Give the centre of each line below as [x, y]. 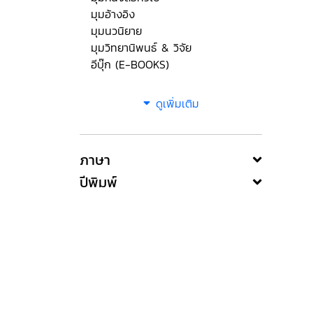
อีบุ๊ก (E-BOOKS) [130, 64]
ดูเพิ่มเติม [177, 103]
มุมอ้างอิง [113, 14]
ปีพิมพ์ [99, 182]
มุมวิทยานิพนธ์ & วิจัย [141, 48]
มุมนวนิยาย [116, 31]
